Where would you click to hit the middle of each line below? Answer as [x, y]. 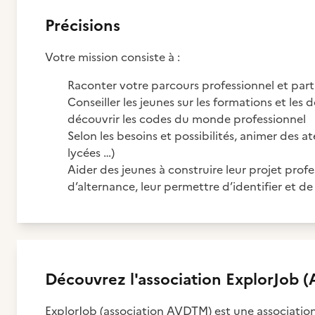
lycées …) [91, 153]
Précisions [83, 26]
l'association [176, 279]
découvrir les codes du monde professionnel [187, 119]
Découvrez [88, 279]
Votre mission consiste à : [112, 57]
